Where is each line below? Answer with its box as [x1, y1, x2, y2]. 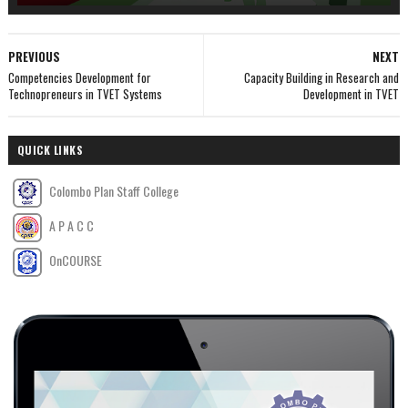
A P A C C [46, 215, 94, 235]
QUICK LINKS [16, 141, 84, 158]
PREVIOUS [7, 46, 60, 66]
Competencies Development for [7, 67, 151, 87]
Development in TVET [303, 84, 400, 103]
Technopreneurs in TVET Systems [7, 84, 162, 103]
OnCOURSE [46, 250, 102, 270]
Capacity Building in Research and [244, 67, 400, 87]
